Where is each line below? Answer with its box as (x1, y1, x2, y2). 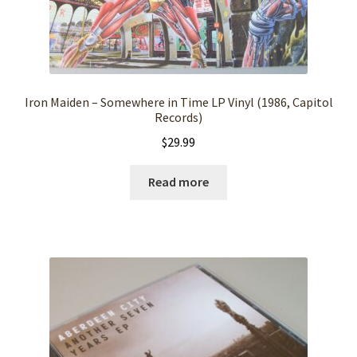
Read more (148, 174, 209, 190)
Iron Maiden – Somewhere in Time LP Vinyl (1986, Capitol (24, 93, 333, 110)
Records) (155, 108, 202, 125)
